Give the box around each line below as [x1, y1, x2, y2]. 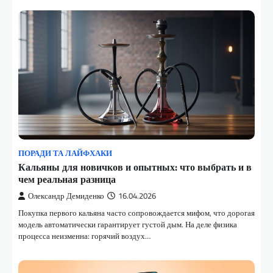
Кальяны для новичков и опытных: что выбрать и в [18, 160, 252, 175]
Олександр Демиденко [28, 190, 104, 202]
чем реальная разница [18, 172, 116, 187]
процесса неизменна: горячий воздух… [18, 230, 151, 243]
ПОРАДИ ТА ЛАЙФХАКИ [18, 147, 112, 160]
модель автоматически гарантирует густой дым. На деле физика [18, 218, 237, 231]
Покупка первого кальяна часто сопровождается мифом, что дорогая [18, 207, 255, 219]
